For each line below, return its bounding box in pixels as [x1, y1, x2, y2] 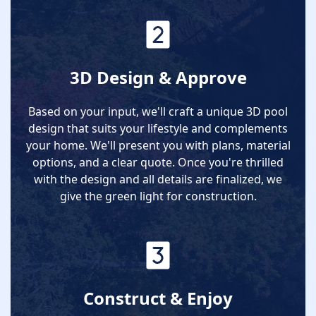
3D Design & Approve [69, 65, 247, 89]
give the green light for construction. [59, 188, 257, 204]
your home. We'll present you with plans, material [25, 137, 291, 153]
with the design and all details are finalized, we [34, 171, 282, 187]
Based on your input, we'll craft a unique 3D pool [28, 103, 288, 119]
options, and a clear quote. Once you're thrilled [32, 154, 284, 170]
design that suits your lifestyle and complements [28, 120, 288, 136]
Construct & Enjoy [83, 286, 233, 310]
